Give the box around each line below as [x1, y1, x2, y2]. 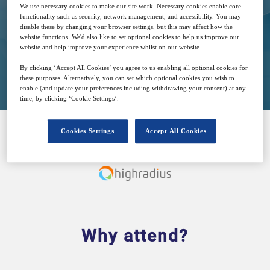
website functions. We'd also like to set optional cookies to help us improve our [20, 33, 240, 41]
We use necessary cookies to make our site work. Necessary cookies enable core [20, 2, 242, 10]
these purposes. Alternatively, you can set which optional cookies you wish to [20, 74, 235, 82]
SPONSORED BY [101, 140, 169, 152]
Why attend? [81, 226, 189, 246]
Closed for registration [86, 58, 184, 71]
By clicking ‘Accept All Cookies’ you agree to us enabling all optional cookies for [20, 64, 248, 72]
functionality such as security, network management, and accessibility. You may [20, 13, 242, 20]
